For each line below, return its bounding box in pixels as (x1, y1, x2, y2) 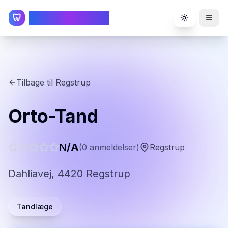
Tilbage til (16, 77, 55, 88)
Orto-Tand (8, 105, 98, 127)
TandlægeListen (29, 12, 109, 24)
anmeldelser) (87, 142, 139, 152)
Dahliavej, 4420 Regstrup (8, 167, 130, 180)
